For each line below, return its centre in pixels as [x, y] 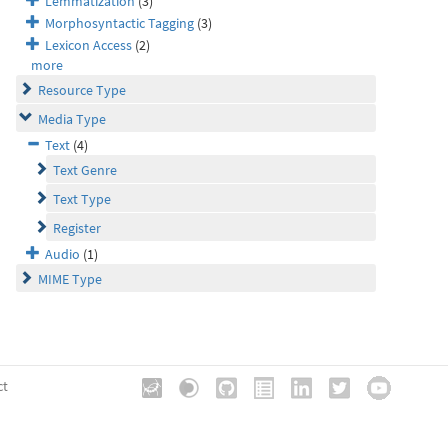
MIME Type [70, 279]
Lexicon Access [88, 45]
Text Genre [85, 170]
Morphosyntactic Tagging [119, 23]
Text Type [82, 199]
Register [77, 228]
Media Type [72, 119]
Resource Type [82, 90]
